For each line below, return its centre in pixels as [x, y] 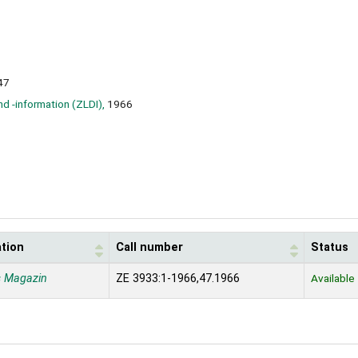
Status [330, 248]
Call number [149, 248]
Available [333, 278]
